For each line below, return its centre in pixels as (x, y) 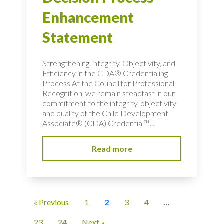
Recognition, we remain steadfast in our (109, 93)
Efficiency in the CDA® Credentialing (105, 73)
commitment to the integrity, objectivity (109, 103)
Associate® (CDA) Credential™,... (98, 123)
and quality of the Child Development (105, 113)
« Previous (51, 202)
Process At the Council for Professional (108, 83)
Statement (78, 37)
